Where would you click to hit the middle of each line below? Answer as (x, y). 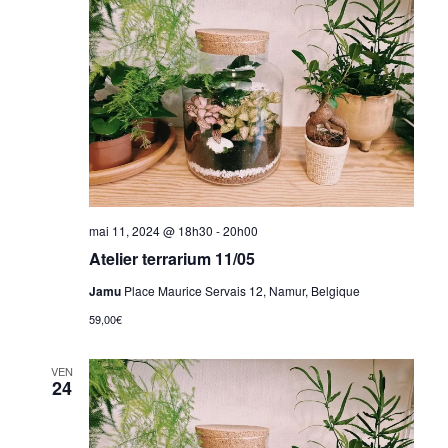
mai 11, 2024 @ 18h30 (150, 230)
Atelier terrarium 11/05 (171, 258)
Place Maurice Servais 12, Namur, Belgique (241, 290)
